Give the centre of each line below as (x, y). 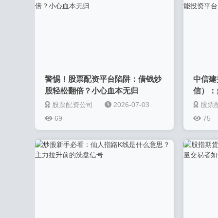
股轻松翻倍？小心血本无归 (91, 91)
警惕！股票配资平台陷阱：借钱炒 (103, 79)
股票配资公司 (73, 105)
